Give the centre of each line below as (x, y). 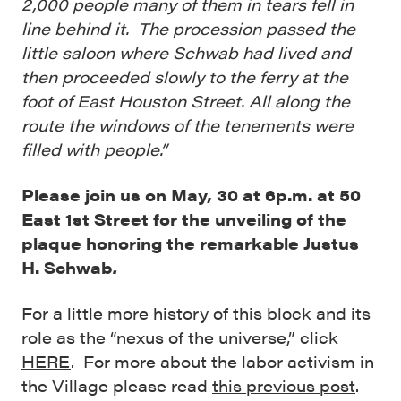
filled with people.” (97, 149)
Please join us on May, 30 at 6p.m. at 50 (191, 195)
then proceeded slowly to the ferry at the (185, 77)
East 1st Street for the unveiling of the (184, 219)
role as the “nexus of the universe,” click (180, 337)
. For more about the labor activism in (222, 362)
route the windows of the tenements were (188, 125)
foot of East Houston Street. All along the (186, 101)
